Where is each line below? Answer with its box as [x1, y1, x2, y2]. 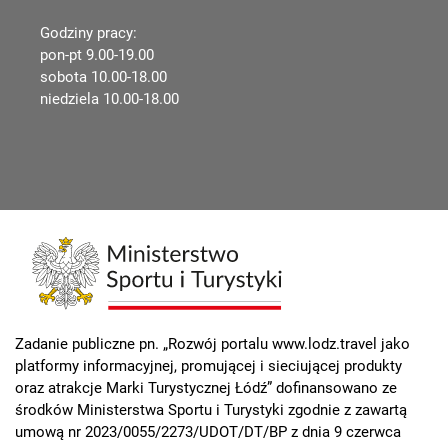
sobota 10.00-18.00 [40, 67, 167, 86]
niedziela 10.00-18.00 [40, 89, 179, 108]
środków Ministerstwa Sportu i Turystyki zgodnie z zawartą [15, 401, 407, 420]
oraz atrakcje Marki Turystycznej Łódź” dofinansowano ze [15, 379, 397, 398]
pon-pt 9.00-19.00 [40, 45, 154, 64]
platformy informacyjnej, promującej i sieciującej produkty [15, 357, 402, 376]
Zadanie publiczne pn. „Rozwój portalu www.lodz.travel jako [15, 335, 410, 354]
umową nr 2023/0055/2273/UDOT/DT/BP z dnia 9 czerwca [15, 423, 401, 442]
